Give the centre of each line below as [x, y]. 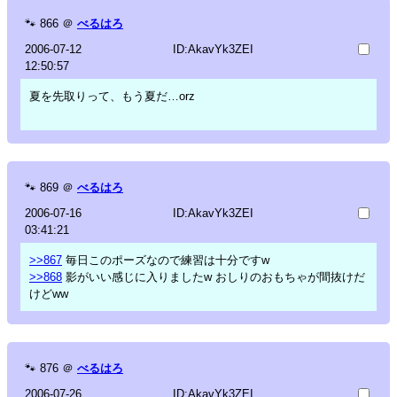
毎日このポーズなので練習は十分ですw [166, 260]
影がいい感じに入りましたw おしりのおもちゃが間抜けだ [214, 276]
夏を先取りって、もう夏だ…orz [112, 96]
